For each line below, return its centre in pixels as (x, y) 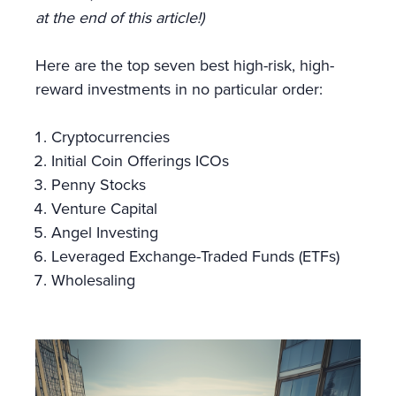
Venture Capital (107, 208)
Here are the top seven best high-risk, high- (185, 65)
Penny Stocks (99, 184)
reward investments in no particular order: (179, 89)
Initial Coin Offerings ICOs (140, 160)
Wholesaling (95, 280)
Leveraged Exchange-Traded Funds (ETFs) (195, 256)
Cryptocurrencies (110, 137)
